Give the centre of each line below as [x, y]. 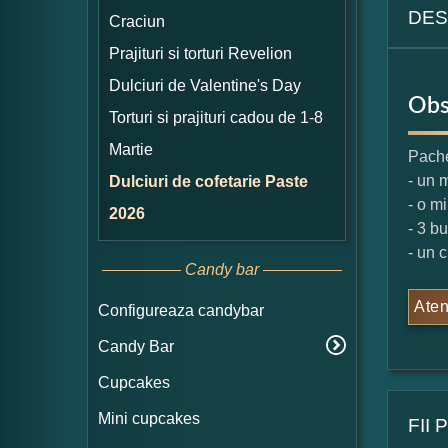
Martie [131, 149]
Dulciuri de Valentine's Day [205, 85]
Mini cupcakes [149, 418]
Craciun [137, 21]
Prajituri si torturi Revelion [200, 53]
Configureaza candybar [181, 310]
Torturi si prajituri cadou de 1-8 [216, 117]
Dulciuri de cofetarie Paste [208, 181]
